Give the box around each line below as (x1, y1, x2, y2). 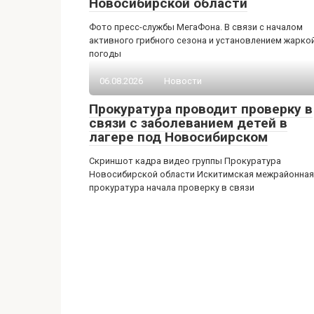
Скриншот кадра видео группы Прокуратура (89, 156, 281, 166)
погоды (89, 48, 121, 59)
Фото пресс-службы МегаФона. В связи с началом (89, 22, 303, 32)
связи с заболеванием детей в (89, 115, 287, 131)
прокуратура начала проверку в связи (89, 182, 254, 193)
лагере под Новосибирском (89, 129, 268, 145)
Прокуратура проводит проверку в (89, 101, 313, 117)
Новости (164, 76, 202, 86)
